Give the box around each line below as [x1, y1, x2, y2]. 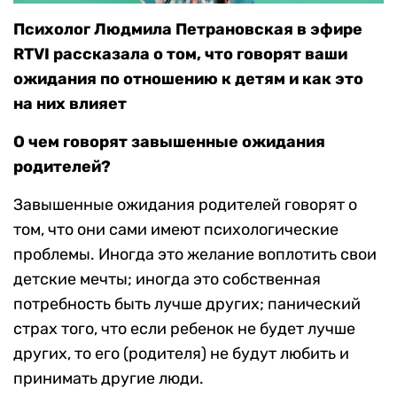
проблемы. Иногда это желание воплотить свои [13, 245, 377, 265]
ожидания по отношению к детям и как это [13, 69, 363, 90]
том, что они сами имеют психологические [13, 220, 339, 240]
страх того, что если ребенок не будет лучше [13, 319, 355, 339]
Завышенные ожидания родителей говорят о [13, 195, 357, 215]
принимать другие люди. [13, 369, 204, 389]
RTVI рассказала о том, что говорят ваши [13, 44, 347, 65]
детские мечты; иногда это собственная [13, 269, 321, 290]
